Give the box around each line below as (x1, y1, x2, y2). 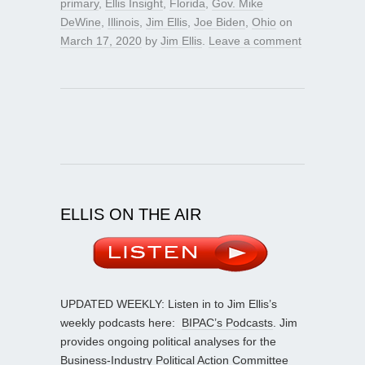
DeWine (60, 15, 101, 29)
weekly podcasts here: (60, 315, 182, 329)
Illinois (108, 15, 139, 29)
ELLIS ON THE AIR (60, 204, 201, 223)
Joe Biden (194, 15, 245, 29)
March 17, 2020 (60, 33, 142, 47)
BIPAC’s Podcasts (182, 315, 273, 329)
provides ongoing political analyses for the (60, 334, 276, 348)
